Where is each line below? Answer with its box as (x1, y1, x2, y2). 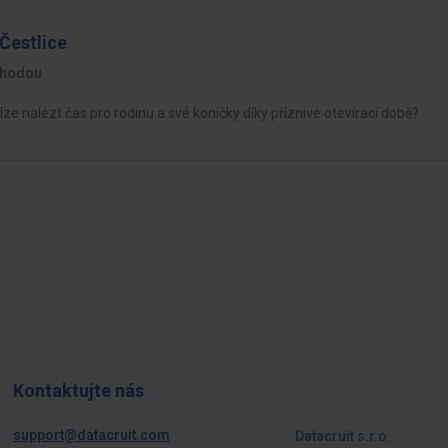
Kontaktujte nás (13, 380, 144, 401)
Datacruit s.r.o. (295, 428, 391, 444)
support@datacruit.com (13, 427, 170, 443)
